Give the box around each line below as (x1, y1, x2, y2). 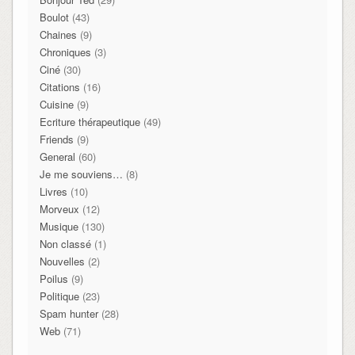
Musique (39, 218, 78, 234)
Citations (39, 78, 80, 94)
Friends (39, 131, 74, 147)
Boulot (39, 9, 69, 25)
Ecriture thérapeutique (39, 113, 140, 129)
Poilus (39, 270, 68, 286)
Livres (39, 183, 67, 199)
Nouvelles (39, 253, 85, 269)
